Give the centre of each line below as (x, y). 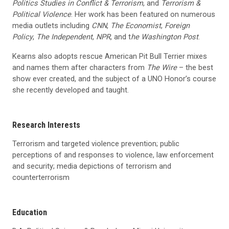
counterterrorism (41, 177)
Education (30, 212)
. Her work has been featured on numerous (143, 14)
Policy (22, 37)
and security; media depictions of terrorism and (92, 166)
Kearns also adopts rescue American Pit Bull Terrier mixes (110, 56)
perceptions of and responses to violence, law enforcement (113, 155)
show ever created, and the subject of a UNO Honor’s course (114, 78)
